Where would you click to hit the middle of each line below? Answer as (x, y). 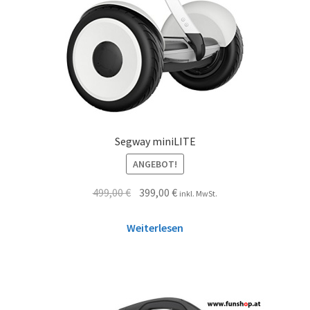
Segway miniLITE (155, 141)
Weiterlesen (155, 227)
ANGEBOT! (155, 164)
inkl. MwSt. (199, 194)
